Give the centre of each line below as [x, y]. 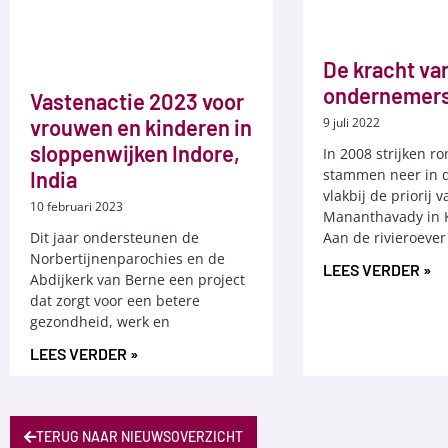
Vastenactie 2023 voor [137, 100]
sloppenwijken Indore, [135, 152]
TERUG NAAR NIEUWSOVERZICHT [139, 436]
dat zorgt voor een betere [115, 300]
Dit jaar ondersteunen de [114, 237]
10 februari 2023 [76, 206]
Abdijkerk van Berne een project [137, 279]
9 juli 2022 [352, 123]
